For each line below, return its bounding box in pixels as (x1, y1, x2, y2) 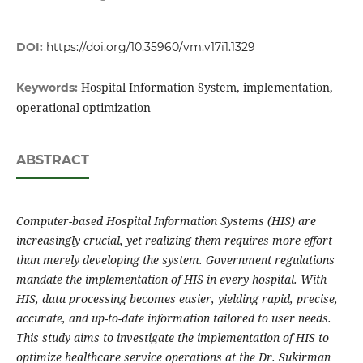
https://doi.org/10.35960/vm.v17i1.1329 (45, 40, 255, 55)
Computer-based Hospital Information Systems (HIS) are (15, 213, 316, 229)
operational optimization (15, 100, 151, 116)
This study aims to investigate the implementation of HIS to (15, 330, 329, 346)
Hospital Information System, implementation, (80, 79, 333, 96)
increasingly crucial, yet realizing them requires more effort (15, 233, 332, 249)
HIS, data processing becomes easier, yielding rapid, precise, (15, 291, 338, 307)
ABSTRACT (15, 152, 89, 169)
